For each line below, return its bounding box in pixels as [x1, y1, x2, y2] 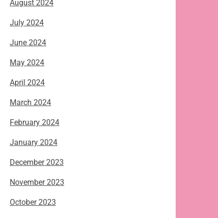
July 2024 [10, 18, 44, 28]
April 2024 [10, 78, 45, 88]
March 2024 [10, 98, 51, 108]
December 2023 [10, 158, 64, 167]
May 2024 [10, 58, 44, 68]
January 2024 [10, 138, 57, 147]
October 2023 [10, 198, 56, 207]
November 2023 [10, 178, 64, 187]
